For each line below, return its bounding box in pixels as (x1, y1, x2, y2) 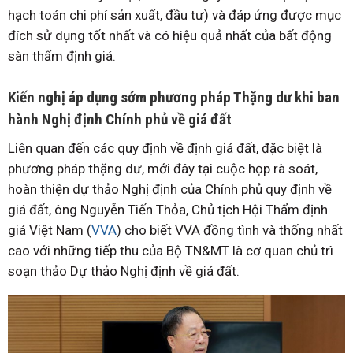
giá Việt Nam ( (8, 222, 91, 239)
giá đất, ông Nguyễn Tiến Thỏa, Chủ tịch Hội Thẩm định (8, 202, 328, 218)
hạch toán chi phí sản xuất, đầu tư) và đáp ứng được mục (8, 7, 341, 24)
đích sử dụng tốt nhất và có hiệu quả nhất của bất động (8, 28, 332, 44)
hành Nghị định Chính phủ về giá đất (8, 110, 232, 128)
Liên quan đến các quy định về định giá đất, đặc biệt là (8, 140, 322, 157)
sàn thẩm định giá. (8, 48, 116, 65)
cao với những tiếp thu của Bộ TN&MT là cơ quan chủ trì (8, 243, 333, 259)
